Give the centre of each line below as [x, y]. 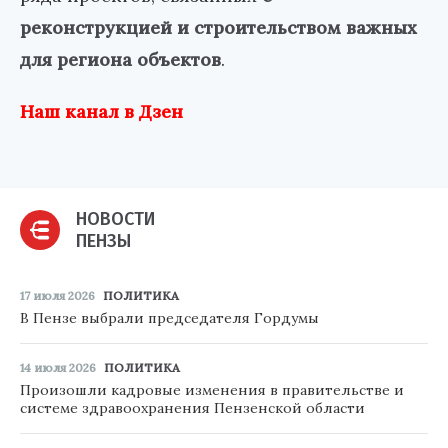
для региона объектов [120, 60]
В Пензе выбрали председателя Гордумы [169, 318]
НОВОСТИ [115, 219]
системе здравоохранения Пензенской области [192, 408]
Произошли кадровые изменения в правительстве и [212, 390]
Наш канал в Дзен [101, 112]
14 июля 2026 [58, 368]
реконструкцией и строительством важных [218, 28]
